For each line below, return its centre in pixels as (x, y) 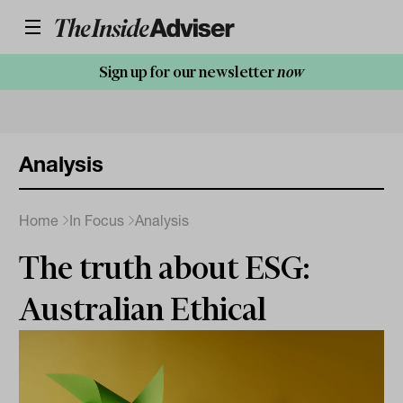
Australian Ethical (143, 309)
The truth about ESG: (165, 268)
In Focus (97, 220)
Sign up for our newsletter (188, 72)
